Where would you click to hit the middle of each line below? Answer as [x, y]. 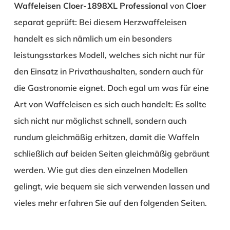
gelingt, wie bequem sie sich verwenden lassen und [112, 186]
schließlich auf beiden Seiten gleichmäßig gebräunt [111, 153]
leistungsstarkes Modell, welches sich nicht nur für [109, 55]
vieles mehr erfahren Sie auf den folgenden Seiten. [110, 203]
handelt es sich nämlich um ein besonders [93, 38]
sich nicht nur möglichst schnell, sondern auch [100, 120]
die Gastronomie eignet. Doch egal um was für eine [111, 88]
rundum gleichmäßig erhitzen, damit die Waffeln [106, 137]
